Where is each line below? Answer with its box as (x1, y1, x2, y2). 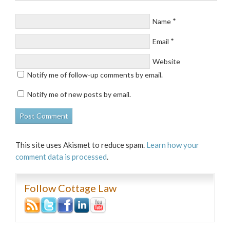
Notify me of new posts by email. (27, 90, 131, 99)
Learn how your (146, 140, 199, 149)
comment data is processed (15, 152, 107, 161)
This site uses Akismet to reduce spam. (15, 140, 146, 149)
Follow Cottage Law (24, 182, 117, 194)
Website (152, 57, 180, 66)
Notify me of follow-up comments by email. (27, 70, 163, 79)
